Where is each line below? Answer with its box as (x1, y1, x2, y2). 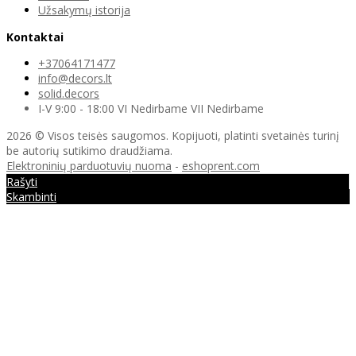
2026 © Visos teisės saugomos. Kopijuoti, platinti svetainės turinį (6, 127, 339, 143)
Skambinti (6, 188, 56, 204)
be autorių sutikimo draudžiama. (6, 142, 172, 158)
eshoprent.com (182, 157, 260, 173)
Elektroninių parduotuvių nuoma (6, 157, 172, 173)
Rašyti (6, 173, 37, 189)
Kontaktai (6, 29, 64, 44)
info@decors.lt (38, 70, 112, 86)
